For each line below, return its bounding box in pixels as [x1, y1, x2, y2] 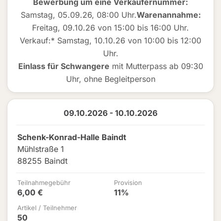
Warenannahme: [136, 10, 201, 20]
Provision [114, 179, 142, 186]
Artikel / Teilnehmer [17, 204, 77, 212]
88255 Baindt [17, 156, 68, 166]
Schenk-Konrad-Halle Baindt [17, 132, 126, 142]
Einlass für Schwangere [18, 61, 110, 71]
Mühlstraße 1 [17, 144, 64, 154]
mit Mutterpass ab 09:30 [109, 61, 203, 71]
